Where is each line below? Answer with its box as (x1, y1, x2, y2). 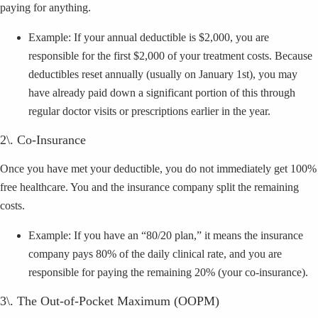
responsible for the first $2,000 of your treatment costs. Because (28, 49, 312, 62)
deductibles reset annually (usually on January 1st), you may (28, 67, 297, 80)
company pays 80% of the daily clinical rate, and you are (28, 247, 282, 260)
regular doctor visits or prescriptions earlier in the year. (28, 104, 270, 117)
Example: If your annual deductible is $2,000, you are (28, 31, 269, 43)
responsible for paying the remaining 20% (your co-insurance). (28, 265, 308, 278)
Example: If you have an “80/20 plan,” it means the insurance (28, 229, 303, 241)
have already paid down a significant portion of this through (28, 86, 295, 99)
